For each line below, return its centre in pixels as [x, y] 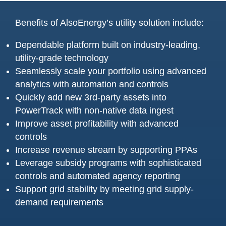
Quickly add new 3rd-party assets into [91, 97]
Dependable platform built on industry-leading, [108, 45]
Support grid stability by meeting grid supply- [104, 189]
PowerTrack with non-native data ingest [94, 110]
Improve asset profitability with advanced [97, 124]
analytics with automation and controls [92, 84]
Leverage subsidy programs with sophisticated [108, 163]
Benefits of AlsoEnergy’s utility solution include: [109, 23]
